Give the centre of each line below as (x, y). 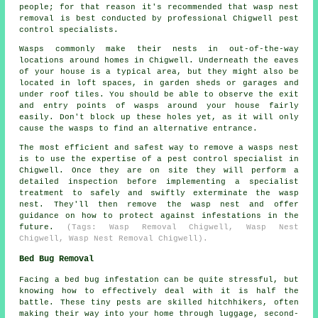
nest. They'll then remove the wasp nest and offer (159, 205)
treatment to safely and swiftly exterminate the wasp (159, 193)
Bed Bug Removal (57, 259)
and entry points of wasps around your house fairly (159, 106)
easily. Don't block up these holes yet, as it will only (159, 117)
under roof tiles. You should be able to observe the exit (159, 95)
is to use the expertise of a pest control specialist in (159, 159)
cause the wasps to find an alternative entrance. (139, 129)
